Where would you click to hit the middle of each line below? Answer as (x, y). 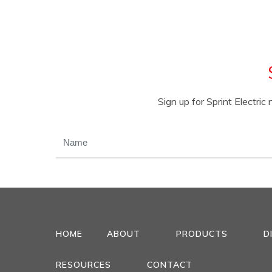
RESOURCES (83, 265)
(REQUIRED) (78, 150)
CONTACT (170, 265)
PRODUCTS (202, 234)
